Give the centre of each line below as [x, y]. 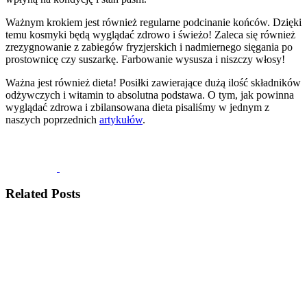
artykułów [121, 119]
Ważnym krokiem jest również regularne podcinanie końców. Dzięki [153, 22]
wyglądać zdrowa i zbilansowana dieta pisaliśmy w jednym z [137, 107]
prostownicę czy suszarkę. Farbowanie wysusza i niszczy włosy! [147, 59]
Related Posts [43, 194]
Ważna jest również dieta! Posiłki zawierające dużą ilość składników [153, 82]
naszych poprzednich [52, 119]
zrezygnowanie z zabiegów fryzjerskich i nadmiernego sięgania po [149, 47]
